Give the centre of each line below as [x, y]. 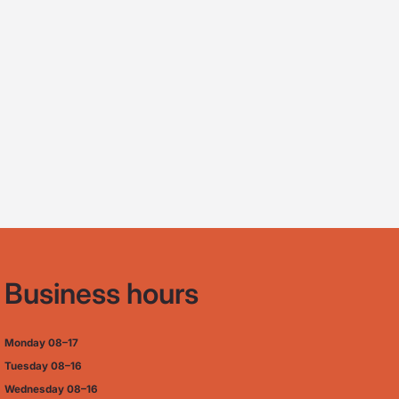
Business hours [101, 293]
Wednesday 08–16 [51, 389]
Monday [24, 343]
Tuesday [26, 366]
